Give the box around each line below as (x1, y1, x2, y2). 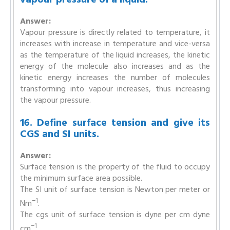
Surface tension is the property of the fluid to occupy (20, 160, 210, 174)
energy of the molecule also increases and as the (20, 59, 210, 73)
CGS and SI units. (20, 125, 99, 142)
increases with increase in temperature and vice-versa (20, 36, 210, 50)
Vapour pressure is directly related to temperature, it (20, 25, 210, 39)
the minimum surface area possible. (20, 171, 142, 185)
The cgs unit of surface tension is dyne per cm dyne (20, 207, 210, 221)
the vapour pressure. (20, 93, 91, 107)
